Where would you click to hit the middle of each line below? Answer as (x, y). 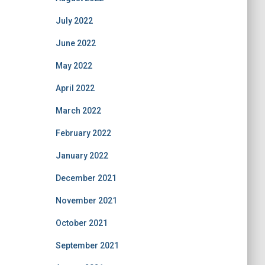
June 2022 (75, 43)
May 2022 (74, 66)
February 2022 (83, 133)
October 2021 (81, 223)
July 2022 (74, 21)
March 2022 (78, 111)
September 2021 (87, 245)
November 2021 (86, 201)
